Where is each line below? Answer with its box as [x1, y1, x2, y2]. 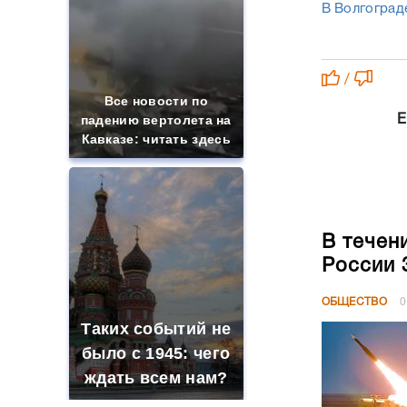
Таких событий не [81, 320, 232, 338]
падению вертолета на [80, 113, 232, 127]
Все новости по [104, 94, 208, 108]
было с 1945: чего [82, 344, 231, 362]
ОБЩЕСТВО [321, 296, 387, 307]
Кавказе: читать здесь [81, 132, 231, 146]
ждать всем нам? [84, 369, 228, 387]
